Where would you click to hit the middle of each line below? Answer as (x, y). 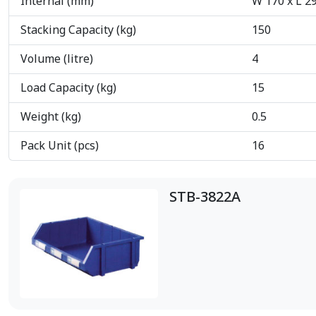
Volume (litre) (57, 60)
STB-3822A (205, 198)
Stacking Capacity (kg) (78, 31)
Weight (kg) (51, 117)
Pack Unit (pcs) (60, 146)
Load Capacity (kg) (68, 89)
